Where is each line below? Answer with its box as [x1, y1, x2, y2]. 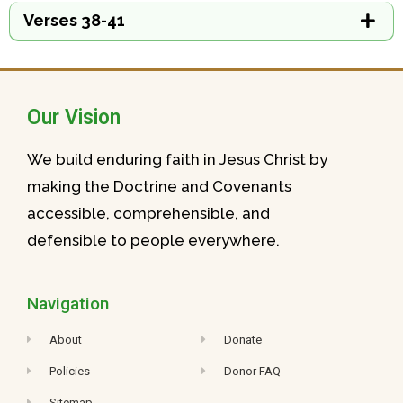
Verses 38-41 [23, 11, 125, 31]
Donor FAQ [224, 363, 282, 378]
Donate [224, 332, 263, 346]
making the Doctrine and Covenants [27, 177, 291, 196]
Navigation [27, 292, 109, 314]
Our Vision [27, 105, 121, 130]
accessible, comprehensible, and [27, 204, 270, 223]
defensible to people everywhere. [27, 231, 280, 250]
